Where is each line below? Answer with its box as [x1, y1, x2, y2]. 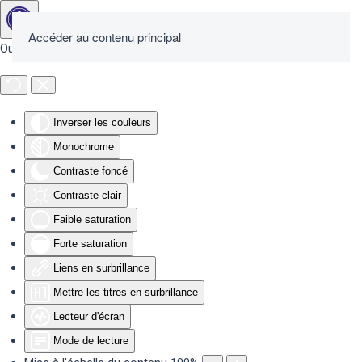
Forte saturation [53, 238, 127, 250]
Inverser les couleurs [53, 116, 151, 128]
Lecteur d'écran [53, 310, 124, 322]
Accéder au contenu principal [28, 28, 181, 45]
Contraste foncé [53, 165, 128, 177]
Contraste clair [53, 189, 121, 201]
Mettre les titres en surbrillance [53, 286, 198, 298]
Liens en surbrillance [53, 262, 149, 274]
